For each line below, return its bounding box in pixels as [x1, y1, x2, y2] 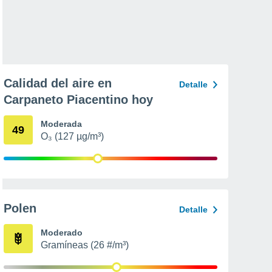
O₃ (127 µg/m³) [41, 131, 104, 141]
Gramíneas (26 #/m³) [41, 240, 129, 250]
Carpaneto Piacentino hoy [4, 93, 153, 106]
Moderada [41, 119, 82, 129]
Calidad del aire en [4, 76, 112, 90]
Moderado [41, 228, 83, 237]
